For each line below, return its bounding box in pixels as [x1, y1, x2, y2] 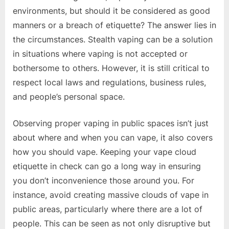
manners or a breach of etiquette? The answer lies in [13, 19, 216, 30]
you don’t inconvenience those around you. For [13, 175, 194, 186]
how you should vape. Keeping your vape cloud [13, 146, 196, 157]
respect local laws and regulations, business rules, [13, 77, 206, 87]
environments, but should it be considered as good [13, 5, 210, 16]
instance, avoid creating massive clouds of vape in [13, 189, 209, 200]
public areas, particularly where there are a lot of [13, 203, 202, 214]
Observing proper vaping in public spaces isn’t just [13, 118, 209, 128]
